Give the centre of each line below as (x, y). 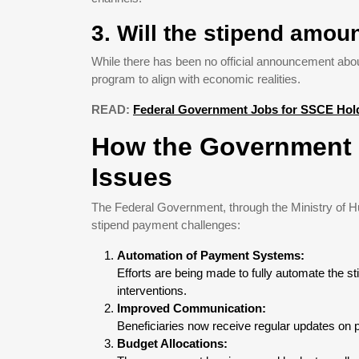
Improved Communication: (192, 308)
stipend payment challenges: (166, 225)
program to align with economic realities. (196, 79)
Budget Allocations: (172, 343)
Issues (132, 177)
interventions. (152, 290)
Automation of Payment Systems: (211, 255)
